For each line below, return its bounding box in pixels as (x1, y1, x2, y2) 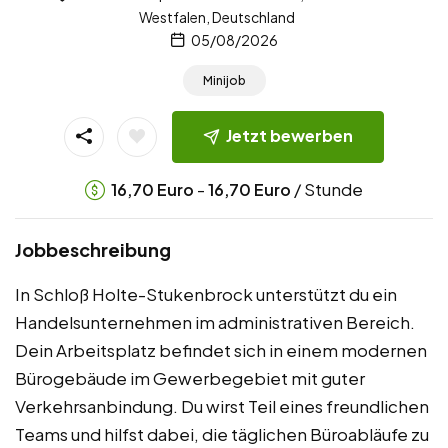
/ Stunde (291, 177, 363, 200)
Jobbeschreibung (15, 237, 171, 261)
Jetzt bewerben (226, 125, 353, 147)
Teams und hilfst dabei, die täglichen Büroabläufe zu (15, 422, 429, 445)
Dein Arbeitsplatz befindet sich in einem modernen (15, 338, 427, 361)
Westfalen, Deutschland (138, 7, 295, 26)
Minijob (202, 73, 246, 89)
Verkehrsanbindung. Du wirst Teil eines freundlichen (15, 394, 429, 417)
